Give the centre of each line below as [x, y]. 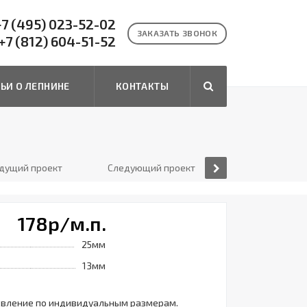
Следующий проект [151, 168]
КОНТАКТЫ [142, 86]
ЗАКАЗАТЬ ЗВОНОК [177, 33]
